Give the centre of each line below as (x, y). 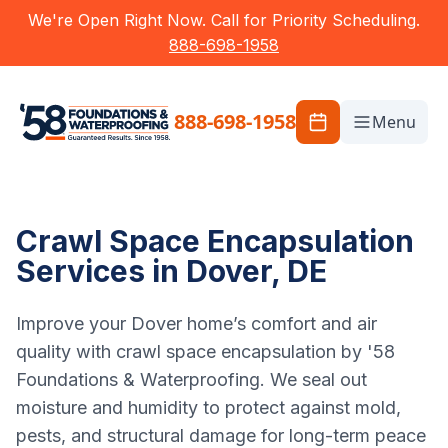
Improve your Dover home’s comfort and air (196, 323)
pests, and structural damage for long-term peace (221, 435)
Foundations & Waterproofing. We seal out (191, 379)
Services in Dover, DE (171, 271)
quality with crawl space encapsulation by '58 (205, 351)
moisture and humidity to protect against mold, (208, 407)
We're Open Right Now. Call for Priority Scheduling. (224, 20)
